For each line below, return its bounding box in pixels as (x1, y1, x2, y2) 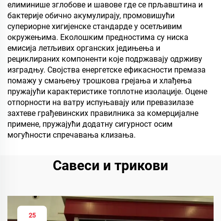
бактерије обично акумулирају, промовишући (7, 11, 175, 20)
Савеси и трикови (53, 157, 168, 174)
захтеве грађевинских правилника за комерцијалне (7, 109, 198, 118)
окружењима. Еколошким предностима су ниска (7, 33, 188, 42)
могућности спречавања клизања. (7, 130, 136, 140)
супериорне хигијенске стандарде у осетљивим (7, 22, 182, 31)
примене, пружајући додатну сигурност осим (7, 119, 173, 129)
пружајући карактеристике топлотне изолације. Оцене (7, 87, 207, 96)
